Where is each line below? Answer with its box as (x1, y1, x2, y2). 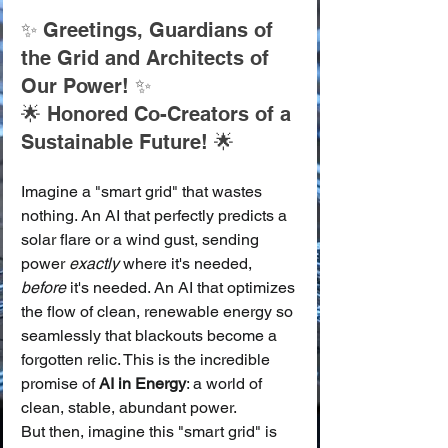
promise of (21, 374, 99, 393)
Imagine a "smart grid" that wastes (21, 182, 266, 201)
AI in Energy (99, 374, 186, 393)
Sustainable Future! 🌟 (21, 130, 234, 154)
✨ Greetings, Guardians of (21, 18, 279, 42)
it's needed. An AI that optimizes (66, 278, 299, 297)
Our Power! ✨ (21, 74, 151, 98)
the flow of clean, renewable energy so (21, 302, 297, 321)
